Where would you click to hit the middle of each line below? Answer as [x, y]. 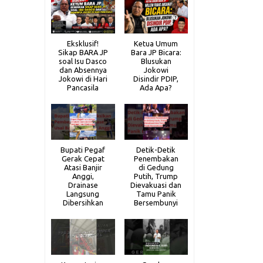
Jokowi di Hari [83, 79]
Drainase [83, 185]
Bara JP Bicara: [156, 53]
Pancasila [83, 88]
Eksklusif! [83, 44]
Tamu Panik [156, 194]
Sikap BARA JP [83, 53]
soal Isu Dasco [83, 61]
